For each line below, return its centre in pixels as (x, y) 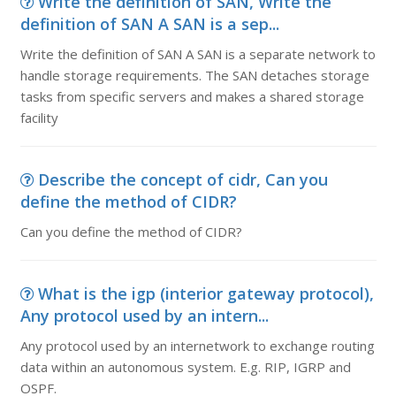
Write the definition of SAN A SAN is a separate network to (198, 54)
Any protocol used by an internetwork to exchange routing (197, 346)
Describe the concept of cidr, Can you (183, 179)
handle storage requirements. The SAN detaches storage (194, 75)
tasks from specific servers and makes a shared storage (192, 96)
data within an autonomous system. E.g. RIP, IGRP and (185, 367)
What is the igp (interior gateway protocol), (206, 293)
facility (39, 118)
